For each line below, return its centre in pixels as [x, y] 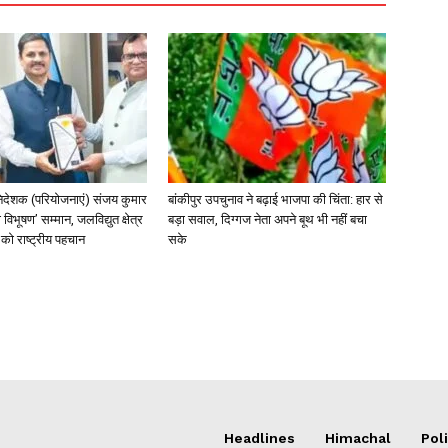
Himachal [358, 437]
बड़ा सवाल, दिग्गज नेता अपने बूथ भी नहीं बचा [267, 219]
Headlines [259, 437]
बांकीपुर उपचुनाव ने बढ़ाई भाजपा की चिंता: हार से [275, 199]
